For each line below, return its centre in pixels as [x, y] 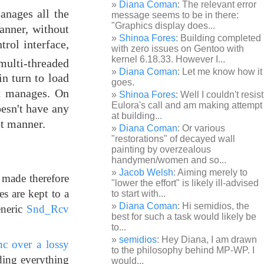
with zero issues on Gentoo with [178, 49]
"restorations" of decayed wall [174, 139]
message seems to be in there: [175, 15]
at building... [137, 116]
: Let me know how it [220, 72]
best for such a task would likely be [184, 217]
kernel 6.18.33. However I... [169, 59]
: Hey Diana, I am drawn [207, 240]
